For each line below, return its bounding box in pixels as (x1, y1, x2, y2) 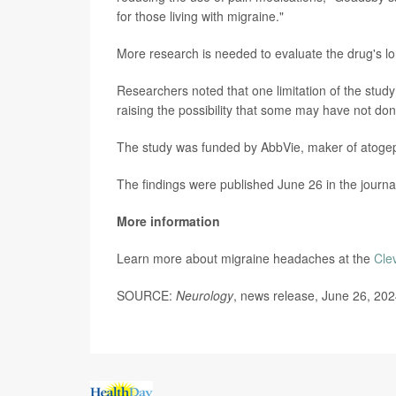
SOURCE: (117, 286, 176, 304)
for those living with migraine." (117, 6, 284, 25)
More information (117, 211, 220, 230)
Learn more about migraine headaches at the (117, 248, 374, 267)
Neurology (176, 286, 233, 304)
